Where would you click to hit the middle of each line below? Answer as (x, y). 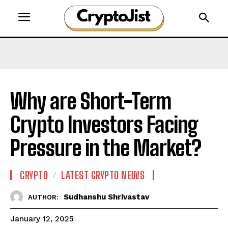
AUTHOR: (43, 197)
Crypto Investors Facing (104, 125)
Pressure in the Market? (106, 148)
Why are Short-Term (91, 102)
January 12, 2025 (42, 219)
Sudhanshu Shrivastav (106, 197)
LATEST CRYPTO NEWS (103, 175)
